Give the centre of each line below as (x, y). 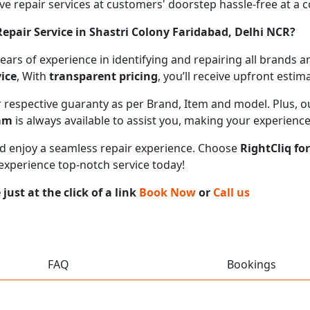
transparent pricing (103, 76)
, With (33, 76)
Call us (231, 192)
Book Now (167, 192)
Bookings (252, 264)
